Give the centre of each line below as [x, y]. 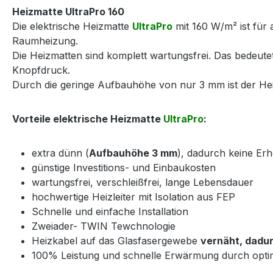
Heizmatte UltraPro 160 [68, 11]
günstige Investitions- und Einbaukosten [124, 167]
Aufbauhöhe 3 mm [133, 153]
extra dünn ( [60, 153]
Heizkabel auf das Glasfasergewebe [116, 240]
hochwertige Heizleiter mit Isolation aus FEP [133, 197]
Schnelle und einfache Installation [110, 211]
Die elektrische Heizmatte [72, 26]
